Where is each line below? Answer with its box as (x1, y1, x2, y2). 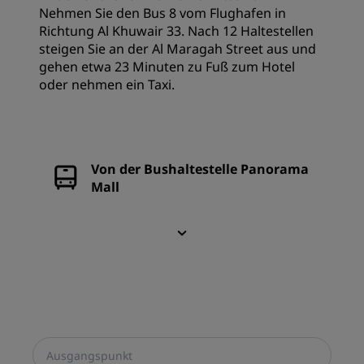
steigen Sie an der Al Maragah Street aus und (39, 40, 316, 58)
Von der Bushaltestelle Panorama (91, 160, 309, 179)
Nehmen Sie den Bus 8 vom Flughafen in (39, 4, 286, 23)
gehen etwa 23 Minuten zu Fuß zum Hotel (39, 58, 295, 76)
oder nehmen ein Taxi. (39, 76, 175, 94)
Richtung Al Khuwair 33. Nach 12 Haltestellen (39, 22, 314, 41)
